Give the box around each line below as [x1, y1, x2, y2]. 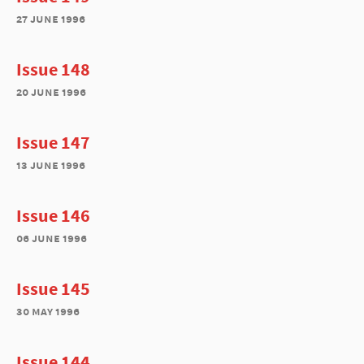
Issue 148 [16, 58, 90, 80]
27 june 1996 [16, 11, 85, 26]
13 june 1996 [16, 157, 85, 172]
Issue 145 [16, 277, 90, 300]
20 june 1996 [16, 84, 86, 99]
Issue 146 [16, 204, 90, 227]
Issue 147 [16, 131, 90, 154]
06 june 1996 [16, 230, 87, 245]
